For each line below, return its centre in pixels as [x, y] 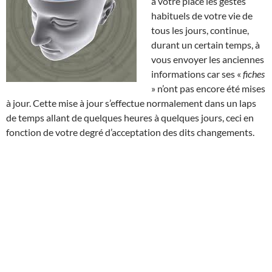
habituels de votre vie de [202, 15]
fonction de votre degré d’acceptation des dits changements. [130, 132]
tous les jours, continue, [200, 30]
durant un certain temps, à [206, 44]
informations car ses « [197, 73]
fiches [254, 73]
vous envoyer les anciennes [208, 59]
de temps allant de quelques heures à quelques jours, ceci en [130, 117]
